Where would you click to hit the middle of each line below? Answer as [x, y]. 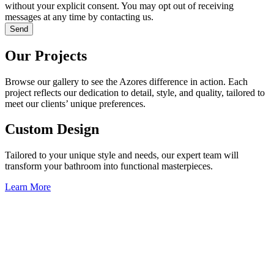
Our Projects [46, 55]
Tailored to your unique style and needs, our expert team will [122, 155]
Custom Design [52, 129]
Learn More [28, 187]
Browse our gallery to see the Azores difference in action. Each [126, 81]
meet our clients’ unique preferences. [75, 103]
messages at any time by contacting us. [79, 17]
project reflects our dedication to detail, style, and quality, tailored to [135, 92]
